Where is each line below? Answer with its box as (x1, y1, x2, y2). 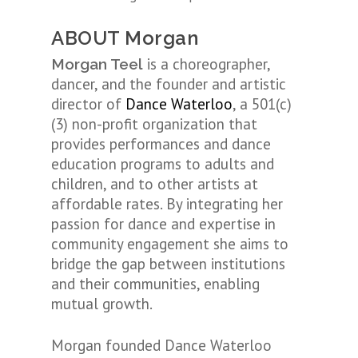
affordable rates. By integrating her (51, 194, 283, 213)
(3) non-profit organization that (51, 114, 257, 133)
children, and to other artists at (51, 174, 258, 193)
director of (51, 94, 125, 113)
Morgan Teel (51, 55, 143, 73)
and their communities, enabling (51, 274, 260, 293)
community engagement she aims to (51, 234, 288, 253)
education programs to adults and (51, 154, 274, 173)
